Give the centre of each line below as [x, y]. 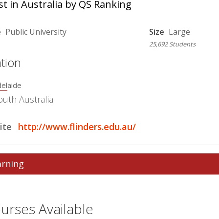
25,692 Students [172, 44]
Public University [36, 32]
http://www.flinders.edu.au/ [76, 127]
